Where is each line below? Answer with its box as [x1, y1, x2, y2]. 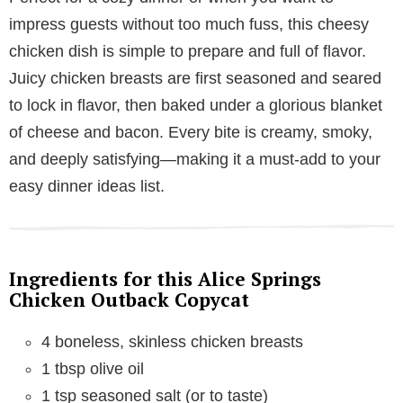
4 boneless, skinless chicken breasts [41, 332, 303, 351]
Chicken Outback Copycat [9, 286, 249, 312]
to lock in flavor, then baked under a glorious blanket [9, 95, 382, 114]
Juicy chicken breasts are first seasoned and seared [9, 68, 381, 87]
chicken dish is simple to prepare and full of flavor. [9, 41, 366, 60]
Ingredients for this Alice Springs [9, 265, 321, 291]
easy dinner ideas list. [9, 176, 165, 195]
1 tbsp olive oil [41, 359, 144, 378]
